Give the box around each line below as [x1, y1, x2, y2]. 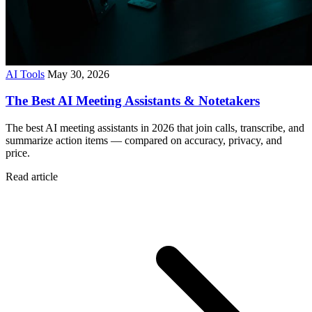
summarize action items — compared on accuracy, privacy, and [6, 134, 282, 146]
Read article [6, 170, 58, 182]
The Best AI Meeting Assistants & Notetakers [6, 93, 260, 109]
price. [6, 146, 30, 159]
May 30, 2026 [47, 68, 109, 80]
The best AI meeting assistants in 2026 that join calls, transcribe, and [6, 121, 304, 134]
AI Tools [6, 68, 45, 80]
